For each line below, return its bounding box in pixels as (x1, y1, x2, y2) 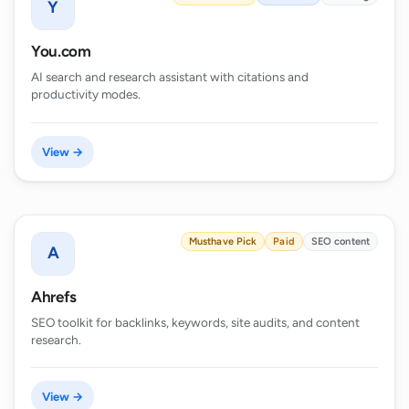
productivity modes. (31, 86, 141, 101)
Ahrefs (31, 287, 77, 306)
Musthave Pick (188, 235, 257, 247)
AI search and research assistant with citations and (31, 68, 309, 84)
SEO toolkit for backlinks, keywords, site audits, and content (31, 314, 360, 330)
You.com (31, 41, 91, 60)
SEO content (310, 235, 370, 247)
